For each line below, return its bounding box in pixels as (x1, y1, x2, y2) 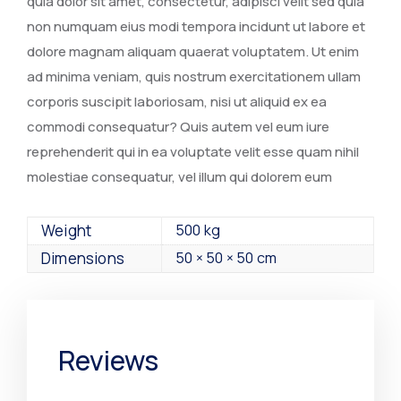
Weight (41, 220, 92, 241)
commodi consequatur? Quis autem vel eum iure (27, 117, 329, 136)
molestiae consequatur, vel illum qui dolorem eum (27, 167, 332, 186)
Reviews (58, 342, 158, 379)
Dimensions (41, 248, 124, 269)
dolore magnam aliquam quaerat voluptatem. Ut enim (27, 42, 359, 61)
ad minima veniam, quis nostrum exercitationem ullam (27, 67, 361, 86)
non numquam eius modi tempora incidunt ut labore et (27, 17, 365, 36)
